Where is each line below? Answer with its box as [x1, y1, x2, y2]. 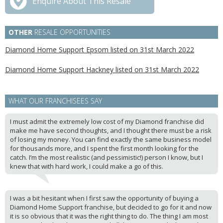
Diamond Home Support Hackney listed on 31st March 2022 [5, 65, 199, 74]
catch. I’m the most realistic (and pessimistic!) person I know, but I [10, 153, 203, 162]
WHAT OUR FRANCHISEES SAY [8, 96, 102, 106]
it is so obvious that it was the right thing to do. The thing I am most [10, 212, 208, 221]
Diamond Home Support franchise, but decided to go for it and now [10, 203, 212, 212]
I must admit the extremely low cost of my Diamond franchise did [10, 117, 204, 126]
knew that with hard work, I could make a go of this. [10, 162, 163, 171]
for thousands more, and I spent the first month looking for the [10, 144, 199, 153]
